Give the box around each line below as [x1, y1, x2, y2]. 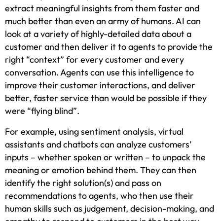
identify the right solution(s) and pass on [5, 177, 161, 189]
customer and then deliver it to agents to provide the [5, 41, 213, 53]
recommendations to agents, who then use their [5, 190, 194, 202]
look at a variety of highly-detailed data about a [5, 28, 191, 40]
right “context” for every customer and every [5, 54, 184, 66]
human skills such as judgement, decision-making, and [5, 203, 214, 215]
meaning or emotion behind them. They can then [5, 164, 196, 176]
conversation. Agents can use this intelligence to [5, 67, 194, 78]
